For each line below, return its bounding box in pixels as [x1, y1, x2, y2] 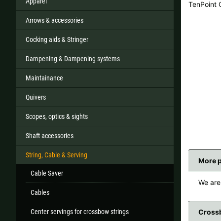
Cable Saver [31, 169, 63, 177]
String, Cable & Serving [26, 150, 87, 159]
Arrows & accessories [26, 16, 83, 24]
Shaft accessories [26, 131, 74, 140]
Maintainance [26, 74, 63, 82]
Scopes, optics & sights [26, 112, 88, 120]
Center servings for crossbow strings [31, 207, 129, 216]
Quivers [26, 93, 46, 101]
